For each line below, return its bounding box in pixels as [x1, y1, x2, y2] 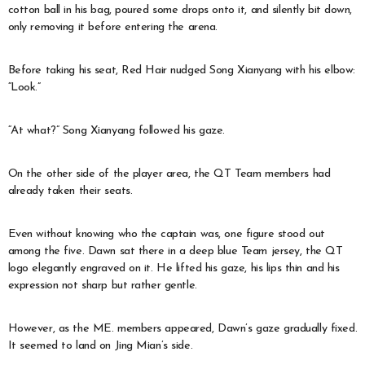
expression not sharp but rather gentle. [7, 279, 197, 292]
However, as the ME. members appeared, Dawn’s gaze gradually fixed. [7, 322, 358, 335]
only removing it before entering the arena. [7, 20, 218, 33]
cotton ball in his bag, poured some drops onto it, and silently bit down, [7, 3, 353, 16]
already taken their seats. [7, 184, 133, 197]
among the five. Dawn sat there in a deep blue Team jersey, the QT [7, 244, 343, 257]
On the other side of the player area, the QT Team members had [7, 167, 331, 180]
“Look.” [7, 81, 41, 94]
